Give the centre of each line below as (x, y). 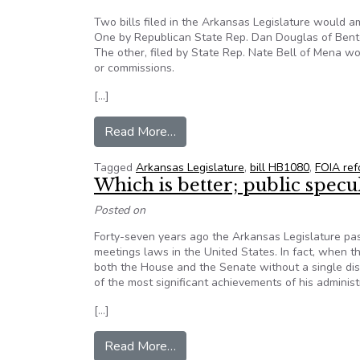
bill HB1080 (280, 168)
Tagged (115, 168)
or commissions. (134, 68)
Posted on (120, 210)
